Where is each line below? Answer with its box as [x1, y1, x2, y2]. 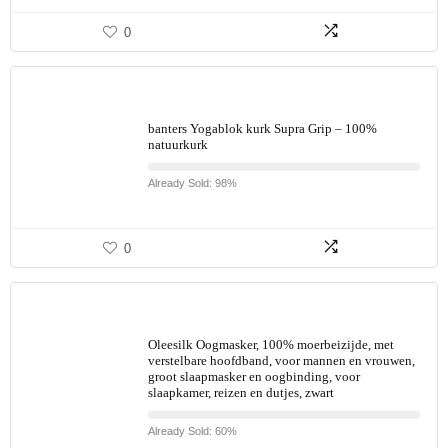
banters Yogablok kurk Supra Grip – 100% [148, 121, 377, 136]
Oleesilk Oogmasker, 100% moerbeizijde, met [148, 337, 394, 352]
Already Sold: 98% [148, 177, 237, 189]
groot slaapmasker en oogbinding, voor [148, 369, 360, 384]
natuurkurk [148, 137, 208, 152]
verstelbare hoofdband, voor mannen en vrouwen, [148, 353, 415, 368]
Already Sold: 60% [148, 425, 237, 437]
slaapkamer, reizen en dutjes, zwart [148, 385, 334, 400]
